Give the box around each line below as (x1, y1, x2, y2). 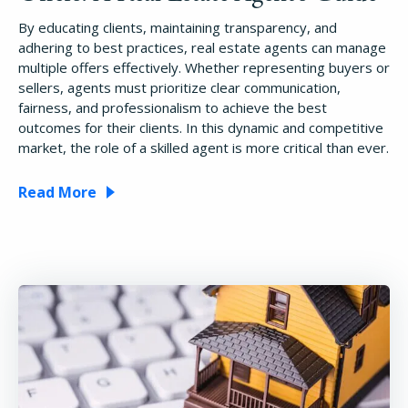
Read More (18, 181, 97, 202)
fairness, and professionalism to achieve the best (18, 97, 327, 117)
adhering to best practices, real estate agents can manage (18, 37, 386, 56)
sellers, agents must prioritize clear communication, (18, 77, 341, 97)
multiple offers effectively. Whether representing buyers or (18, 57, 390, 76)
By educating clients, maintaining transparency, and (18, 17, 337, 36)
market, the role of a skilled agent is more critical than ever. (18, 138, 389, 157)
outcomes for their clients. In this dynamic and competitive (18, 117, 383, 137)
